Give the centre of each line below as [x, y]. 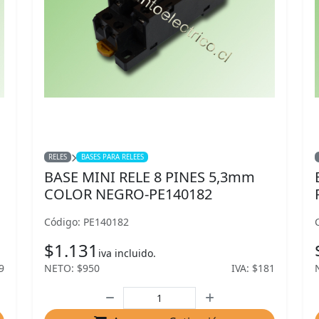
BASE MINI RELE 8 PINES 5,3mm [150, 177]
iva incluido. [127, 253]
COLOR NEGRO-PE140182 [128, 194]
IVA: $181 [253, 268]
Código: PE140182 [87, 222]
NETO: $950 [72, 268]
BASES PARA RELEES [112, 157]
